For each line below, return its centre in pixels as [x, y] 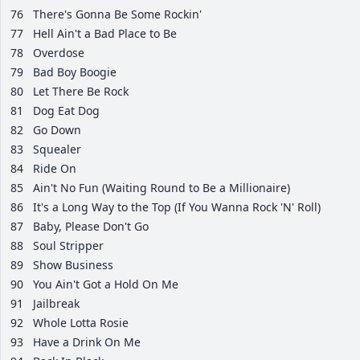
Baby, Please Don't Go [91, 227]
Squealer [57, 149]
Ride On [55, 169]
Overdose [59, 53]
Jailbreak [56, 304]
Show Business [73, 265]
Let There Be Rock [81, 92]
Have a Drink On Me [87, 342]
